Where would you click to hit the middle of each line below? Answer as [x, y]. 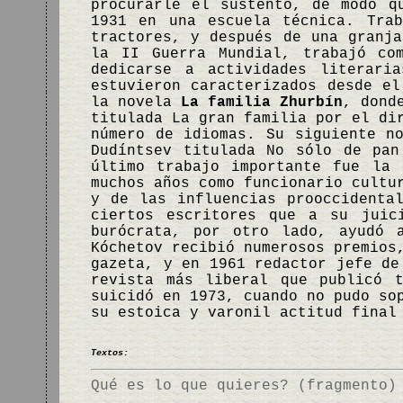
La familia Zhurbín [262, 103]
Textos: [110, 353]
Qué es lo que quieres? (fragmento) [244, 386]
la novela [136, 103]
